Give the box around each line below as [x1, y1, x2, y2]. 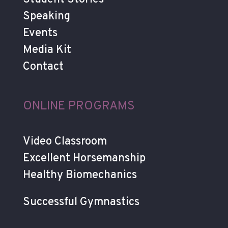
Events [22, 26, 58, 40]
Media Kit [22, 43, 71, 57]
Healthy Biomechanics [22, 168, 137, 182]
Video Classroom [22, 134, 107, 149]
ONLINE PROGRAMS [22, 98, 135, 114]
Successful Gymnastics [22, 195, 139, 209]
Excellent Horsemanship [22, 151, 146, 165]
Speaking [22, 9, 70, 23]
